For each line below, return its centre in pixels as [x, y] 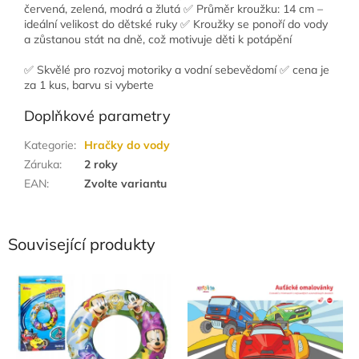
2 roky [101, 164]
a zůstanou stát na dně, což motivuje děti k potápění [158, 39]
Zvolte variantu [125, 183]
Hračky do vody [127, 145]
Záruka [42, 164]
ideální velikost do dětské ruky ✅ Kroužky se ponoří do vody [176, 24]
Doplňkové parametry [97, 115]
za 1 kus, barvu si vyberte [91, 85]
